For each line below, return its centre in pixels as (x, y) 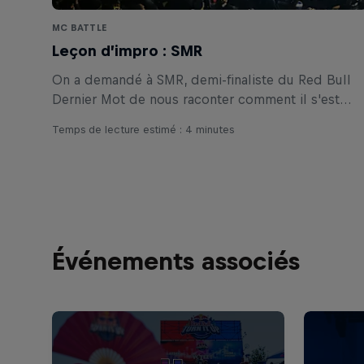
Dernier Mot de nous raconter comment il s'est (196, 100)
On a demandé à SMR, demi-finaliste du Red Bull (201, 80)
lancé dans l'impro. (110, 119)
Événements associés (176, 261)
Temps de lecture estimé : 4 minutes (143, 130)
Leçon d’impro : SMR (127, 51)
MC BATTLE (80, 28)
